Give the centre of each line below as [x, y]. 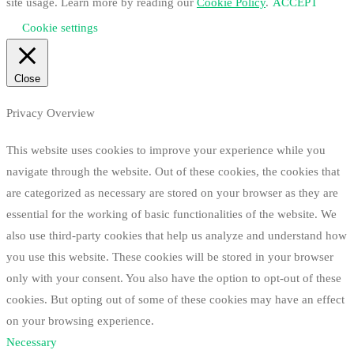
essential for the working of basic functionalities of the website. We [171, 214]
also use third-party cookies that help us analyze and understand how [177, 235]
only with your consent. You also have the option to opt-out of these [174, 278]
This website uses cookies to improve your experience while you [166, 150]
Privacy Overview [51, 113]
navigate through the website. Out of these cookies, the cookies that [173, 171]
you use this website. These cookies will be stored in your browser [170, 256]
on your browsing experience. [80, 320]
